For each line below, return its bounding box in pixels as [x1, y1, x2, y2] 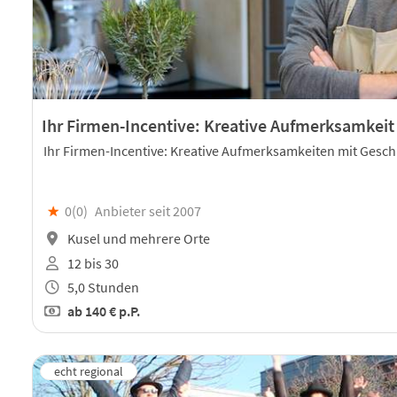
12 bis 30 [65, 253, 119, 272]
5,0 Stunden [65, 277, 139, 296]
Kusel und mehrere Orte [65, 230, 210, 248]
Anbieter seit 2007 [95, 202, 201, 221]
